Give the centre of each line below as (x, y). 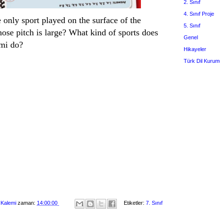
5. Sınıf (192, 25)
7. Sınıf (154, 203)
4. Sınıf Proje (199, 14)
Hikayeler (195, 49)
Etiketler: (135, 203)
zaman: (27, 203)
